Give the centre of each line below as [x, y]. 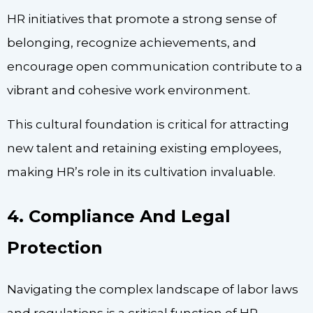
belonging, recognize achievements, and [132, 43]
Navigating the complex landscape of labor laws [153, 289]
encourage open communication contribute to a [155, 67]
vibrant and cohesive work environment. [129, 90]
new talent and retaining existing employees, [144, 148]
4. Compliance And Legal [119, 216]
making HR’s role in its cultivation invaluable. [141, 172]
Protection [55, 247]
